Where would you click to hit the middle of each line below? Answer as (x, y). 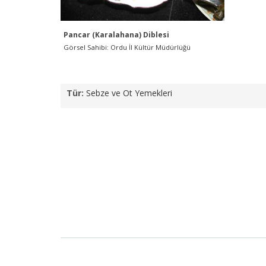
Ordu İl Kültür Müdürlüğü (151, 47)
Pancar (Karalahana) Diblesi (116, 35)
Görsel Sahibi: (87, 47)
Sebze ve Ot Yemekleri (129, 93)
